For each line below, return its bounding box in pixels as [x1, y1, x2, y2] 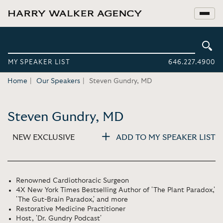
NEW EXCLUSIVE [12, 133, 75, 141]
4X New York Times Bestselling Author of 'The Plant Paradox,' [16, 187, 215, 194]
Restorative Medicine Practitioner [16, 206, 125, 213]
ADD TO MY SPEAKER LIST [116, 133, 216, 141]
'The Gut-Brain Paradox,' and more [16, 196, 128, 203]
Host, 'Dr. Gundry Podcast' [16, 215, 102, 222]
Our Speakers [36, 78, 80, 85]
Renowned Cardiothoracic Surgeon [16, 177, 129, 184]
